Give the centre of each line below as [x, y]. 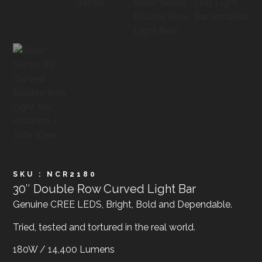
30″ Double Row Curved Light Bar [105, 189]
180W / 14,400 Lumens [64, 250]
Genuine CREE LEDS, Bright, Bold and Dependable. [123, 205]
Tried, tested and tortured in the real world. [104, 227]
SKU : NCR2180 [55, 175]
